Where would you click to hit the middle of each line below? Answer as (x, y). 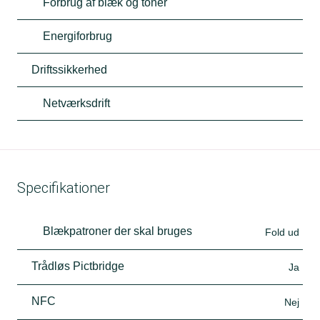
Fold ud (282, 232)
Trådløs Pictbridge (78, 266)
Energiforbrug (77, 36)
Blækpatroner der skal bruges (117, 231)
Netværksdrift (76, 103)
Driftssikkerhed (69, 69)
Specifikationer (64, 187)
